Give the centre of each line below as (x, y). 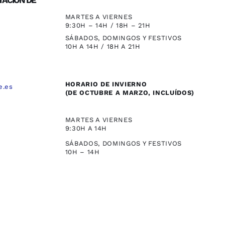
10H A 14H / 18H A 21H (103, 47)
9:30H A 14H (86, 129)
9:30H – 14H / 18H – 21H (108, 26)
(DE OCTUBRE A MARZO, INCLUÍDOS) (130, 93)
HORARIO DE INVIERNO (106, 84)
